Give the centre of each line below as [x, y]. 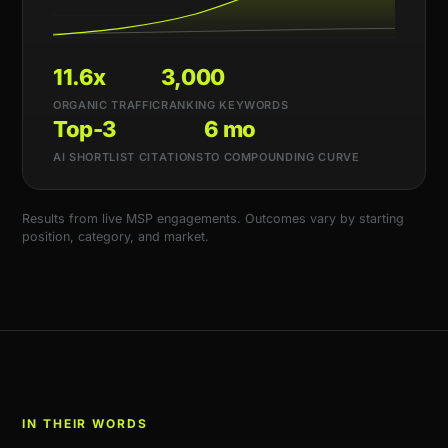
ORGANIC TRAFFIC [107, 105]
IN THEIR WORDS [85, 423]
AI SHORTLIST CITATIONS [128, 157]
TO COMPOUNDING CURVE [281, 157]
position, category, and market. [115, 236]
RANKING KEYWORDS [224, 105]
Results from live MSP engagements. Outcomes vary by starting [213, 218]
